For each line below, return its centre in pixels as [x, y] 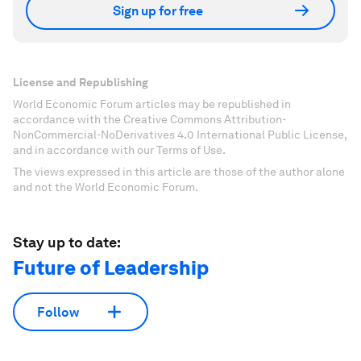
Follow [58, 312]
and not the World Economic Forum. [106, 187]
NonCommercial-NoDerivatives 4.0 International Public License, [180, 135]
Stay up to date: [67, 242]
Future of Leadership [111, 268]
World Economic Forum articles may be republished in [152, 104]
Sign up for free [158, 10]
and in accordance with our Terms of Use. [119, 150]
